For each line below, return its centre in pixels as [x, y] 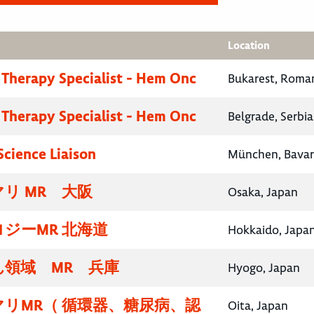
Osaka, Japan [263, 192]
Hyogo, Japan [264, 268]
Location [249, 46]
